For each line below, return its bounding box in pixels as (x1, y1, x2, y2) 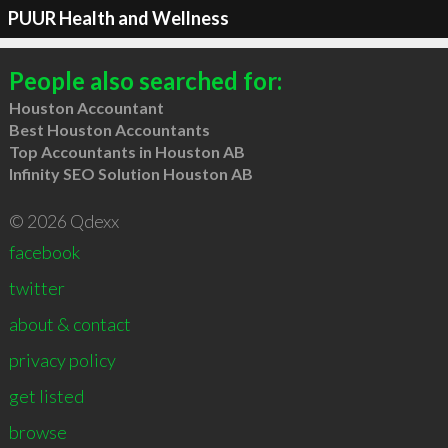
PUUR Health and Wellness (7, 6, 229, 29)
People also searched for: (8, 66, 282, 95)
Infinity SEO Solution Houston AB (8, 164, 253, 183)
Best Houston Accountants (8, 120, 210, 139)
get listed (8, 385, 84, 407)
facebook (8, 241, 80, 263)
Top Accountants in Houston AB (8, 142, 245, 161)
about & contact (8, 313, 131, 335)
